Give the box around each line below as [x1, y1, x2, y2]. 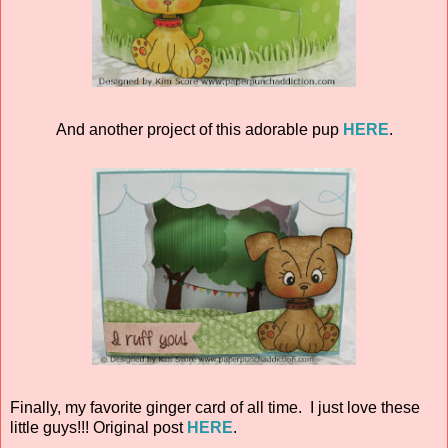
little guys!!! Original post [10, 418, 187, 436]
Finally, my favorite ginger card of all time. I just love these [10, 398, 420, 416]
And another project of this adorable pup [55, 120, 343, 138]
